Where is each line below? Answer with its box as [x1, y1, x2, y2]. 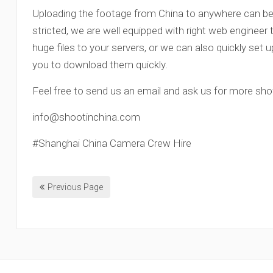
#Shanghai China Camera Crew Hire [32, 137, 192, 149]
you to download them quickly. [32, 58, 168, 71]
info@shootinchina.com [32, 111, 141, 123]
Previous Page [48, 182, 104, 192]
